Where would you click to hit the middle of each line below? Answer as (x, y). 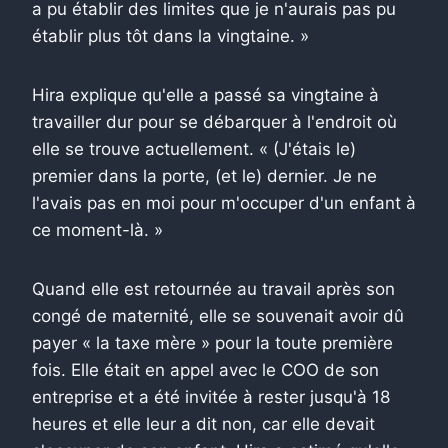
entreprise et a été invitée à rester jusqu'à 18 (211, 396)
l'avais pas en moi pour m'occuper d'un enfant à (224, 202)
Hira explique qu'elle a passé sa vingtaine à (205, 94)
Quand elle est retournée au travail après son (213, 288)
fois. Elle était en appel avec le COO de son (205, 369)
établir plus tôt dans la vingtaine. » (170, 35)
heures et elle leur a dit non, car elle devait (203, 423)
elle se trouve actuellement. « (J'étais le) (194, 148)
